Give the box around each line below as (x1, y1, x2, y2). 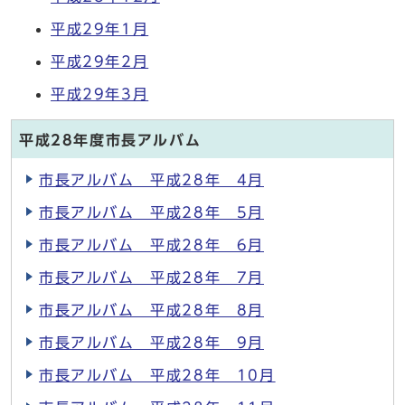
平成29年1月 (51, 22, 149, 36)
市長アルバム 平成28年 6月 (39, 238, 264, 252)
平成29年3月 (51, 87, 149, 101)
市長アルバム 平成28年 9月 (39, 335, 264, 350)
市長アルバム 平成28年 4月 (39, 173, 264, 187)
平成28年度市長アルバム (19, 133, 202, 147)
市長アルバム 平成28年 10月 (39, 368, 276, 382)
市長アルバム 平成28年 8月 (39, 303, 264, 317)
